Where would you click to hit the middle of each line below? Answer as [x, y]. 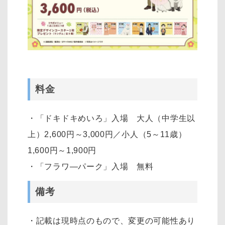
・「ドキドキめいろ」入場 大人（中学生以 [111, 119]
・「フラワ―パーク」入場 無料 [91, 167]
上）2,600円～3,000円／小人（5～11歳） [107, 135]
